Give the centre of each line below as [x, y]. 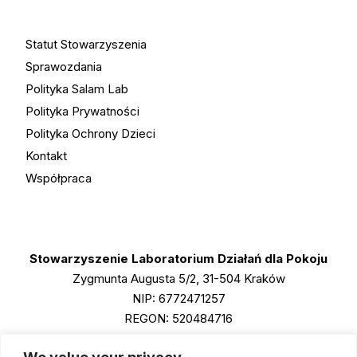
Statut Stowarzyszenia [86, 44]
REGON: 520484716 [178, 318]
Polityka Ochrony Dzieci [90, 133]
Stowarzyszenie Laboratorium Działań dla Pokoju [178, 259]
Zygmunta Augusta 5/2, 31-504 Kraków [178, 279]
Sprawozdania [63, 67]
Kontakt [46, 156]
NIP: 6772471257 [178, 298]
